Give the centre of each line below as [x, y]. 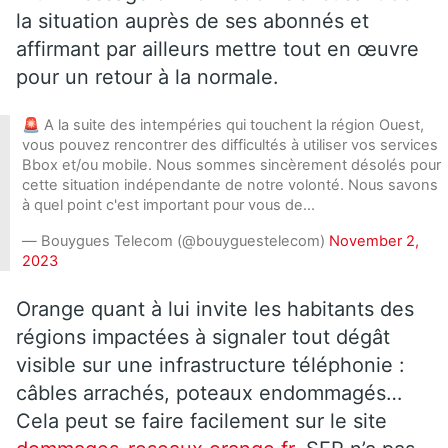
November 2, [374, 240]
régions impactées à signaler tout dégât [203, 336]
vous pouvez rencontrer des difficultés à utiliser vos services [230, 144]
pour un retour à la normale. [147, 76]
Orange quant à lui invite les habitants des [215, 308]
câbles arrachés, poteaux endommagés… [209, 392]
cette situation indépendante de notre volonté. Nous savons [230, 184]
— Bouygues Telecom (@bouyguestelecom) [175, 240]
